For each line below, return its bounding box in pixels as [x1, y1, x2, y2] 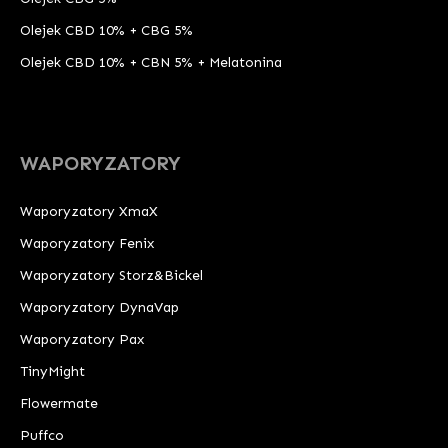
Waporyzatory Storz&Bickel [20, 267, 203, 285]
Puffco [20, 427, 64, 445]
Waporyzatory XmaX [20, 203, 158, 221]
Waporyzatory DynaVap [20, 299, 179, 317]
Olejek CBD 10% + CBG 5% [20, 22, 193, 40]
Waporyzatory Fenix [20, 235, 154, 253]
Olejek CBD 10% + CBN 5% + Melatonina [20, 54, 282, 72]
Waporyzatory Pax [20, 331, 144, 349]
